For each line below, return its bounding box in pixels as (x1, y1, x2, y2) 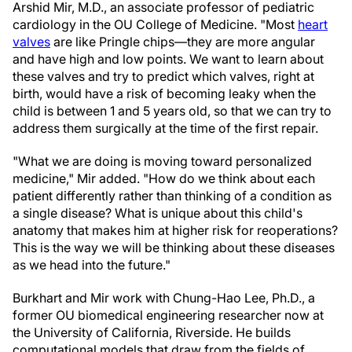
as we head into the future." (13, 257, 170, 273)
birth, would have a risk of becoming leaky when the (13, 86, 316, 101)
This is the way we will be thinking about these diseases (13, 240, 335, 255)
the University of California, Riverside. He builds (13, 324, 291, 340)
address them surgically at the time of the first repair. (13, 120, 318, 136)
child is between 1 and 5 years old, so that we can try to (13, 103, 332, 119)
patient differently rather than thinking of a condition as (13, 188, 332, 203)
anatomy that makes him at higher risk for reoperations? (13, 222, 338, 238)
